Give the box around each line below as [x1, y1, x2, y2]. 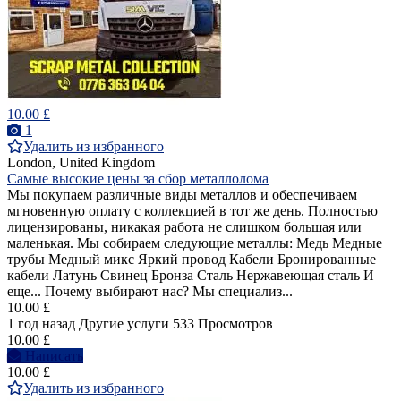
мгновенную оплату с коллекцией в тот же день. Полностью [7, 203, 378, 219]
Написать [25, 348, 83, 364]
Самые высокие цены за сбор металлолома [7, 171, 269, 187]
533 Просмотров [173, 316, 273, 332]
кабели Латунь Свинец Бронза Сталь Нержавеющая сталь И [7, 268, 374, 284]
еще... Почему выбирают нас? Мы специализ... [7, 284, 293, 300]
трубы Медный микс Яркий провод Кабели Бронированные [7, 252, 376, 268]
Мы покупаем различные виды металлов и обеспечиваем [7, 187, 357, 203]
